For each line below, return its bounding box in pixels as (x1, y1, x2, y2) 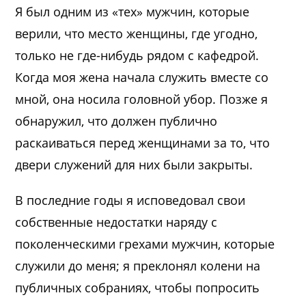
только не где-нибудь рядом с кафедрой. (15, 46, 260, 64)
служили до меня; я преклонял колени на (15, 257, 261, 274)
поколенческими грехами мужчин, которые (15, 235, 275, 252)
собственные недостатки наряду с (15, 213, 218, 230)
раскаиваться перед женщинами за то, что (15, 134, 270, 151)
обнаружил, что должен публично (15, 112, 218, 129)
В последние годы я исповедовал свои (15, 191, 246, 208)
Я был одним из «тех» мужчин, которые (15, 3, 250, 20)
